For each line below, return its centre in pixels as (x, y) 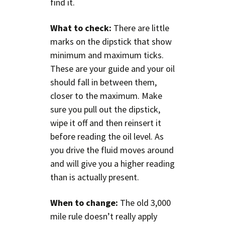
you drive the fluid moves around (112, 150)
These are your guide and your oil (113, 68)
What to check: (81, 28)
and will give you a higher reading (113, 163)
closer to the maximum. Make (106, 95)
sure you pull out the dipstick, (105, 109)
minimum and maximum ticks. (107, 55)
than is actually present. (95, 177)
